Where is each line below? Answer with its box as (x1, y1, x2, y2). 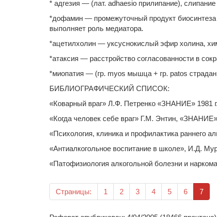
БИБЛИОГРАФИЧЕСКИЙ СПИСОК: (49, 84, 170, 93)
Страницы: (56, 187, 92, 196)
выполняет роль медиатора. (49, 24, 143, 32)
